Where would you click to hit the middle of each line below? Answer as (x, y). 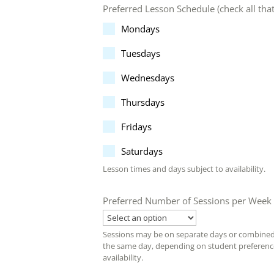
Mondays (140, 29)
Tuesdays (141, 54)
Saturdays (142, 151)
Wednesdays (148, 78)
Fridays (136, 127)
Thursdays (143, 102)
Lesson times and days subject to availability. (184, 169)
